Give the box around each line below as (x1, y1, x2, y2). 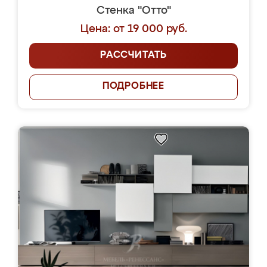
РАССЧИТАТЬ (100, 51, 167, 60)
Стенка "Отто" (96, 5, 171, 16)
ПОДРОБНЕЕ (102, 82, 165, 91)
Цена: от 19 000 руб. (80, 24, 187, 35)
